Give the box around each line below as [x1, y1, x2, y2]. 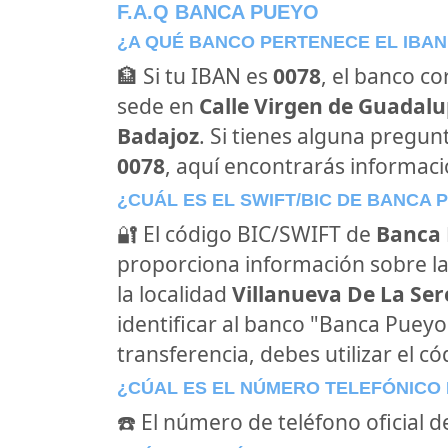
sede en [117, 92, 199, 120]
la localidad [117, 280, 232, 308]
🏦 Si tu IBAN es [117, 62, 273, 90]
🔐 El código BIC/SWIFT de [117, 220, 376, 248]
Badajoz [117, 122, 199, 150]
